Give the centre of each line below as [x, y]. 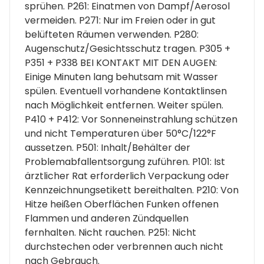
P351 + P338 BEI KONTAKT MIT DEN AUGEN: [121, 62]
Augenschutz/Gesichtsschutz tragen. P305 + [128, 48]
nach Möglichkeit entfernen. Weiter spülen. [124, 105]
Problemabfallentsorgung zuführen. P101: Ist [125, 161]
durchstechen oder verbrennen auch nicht [124, 246]
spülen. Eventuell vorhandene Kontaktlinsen [126, 91]
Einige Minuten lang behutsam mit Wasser [121, 77]
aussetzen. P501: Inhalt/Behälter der [108, 147]
